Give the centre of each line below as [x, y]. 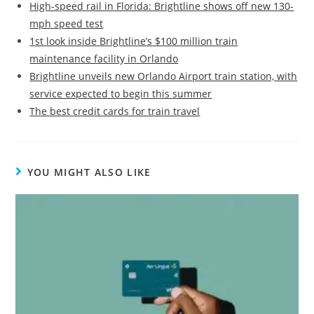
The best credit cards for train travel [115, 111]
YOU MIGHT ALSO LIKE [89, 172]
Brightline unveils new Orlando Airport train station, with [164, 76]
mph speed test [67, 24]
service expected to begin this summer [121, 94]
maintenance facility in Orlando [104, 59]
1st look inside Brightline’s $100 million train [134, 41]
